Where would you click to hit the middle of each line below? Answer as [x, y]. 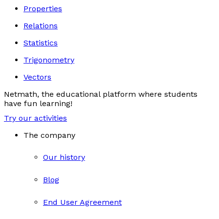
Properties [43, 9]
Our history [64, 157]
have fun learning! [38, 103]
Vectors [37, 77]
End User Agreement [82, 202]
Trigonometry [49, 60]
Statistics [41, 43]
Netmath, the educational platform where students [101, 94]
